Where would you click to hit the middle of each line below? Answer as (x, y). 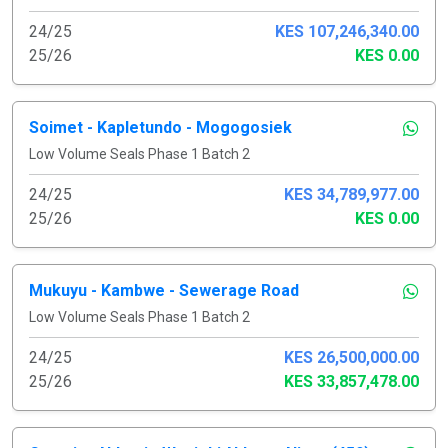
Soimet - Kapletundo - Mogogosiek (160, 127)
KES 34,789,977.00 (351, 194)
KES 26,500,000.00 (351, 357)
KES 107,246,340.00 (347, 31)
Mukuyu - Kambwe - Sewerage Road (164, 290)
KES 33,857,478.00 (351, 381)
